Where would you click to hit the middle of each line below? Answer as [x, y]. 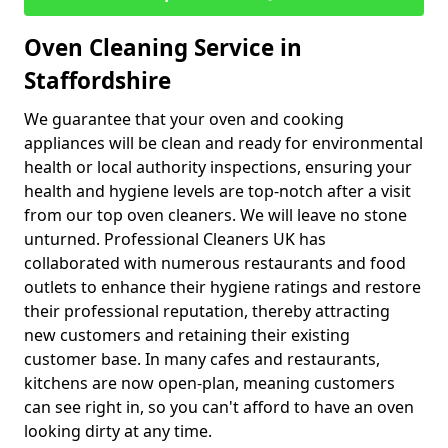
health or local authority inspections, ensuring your [218, 167]
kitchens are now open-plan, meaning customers [209, 383]
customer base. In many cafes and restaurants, [202, 359]
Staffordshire [97, 80]
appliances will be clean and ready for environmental [223, 143]
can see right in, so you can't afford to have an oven [219, 407]
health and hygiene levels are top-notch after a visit [217, 191]
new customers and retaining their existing [187, 335]
